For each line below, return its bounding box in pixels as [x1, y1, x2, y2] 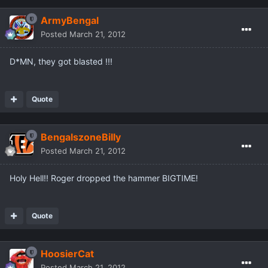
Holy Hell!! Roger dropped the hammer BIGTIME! [10, 173, 198, 184]
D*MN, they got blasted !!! [10, 56, 112, 67]
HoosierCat [41, 248, 94, 260]
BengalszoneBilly [41, 131, 121, 144]
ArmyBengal [41, 14, 99, 27]
